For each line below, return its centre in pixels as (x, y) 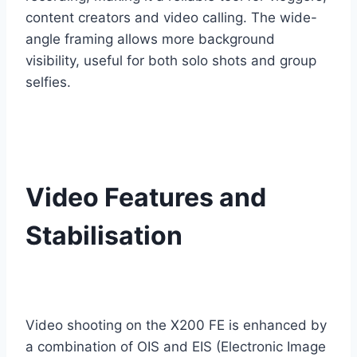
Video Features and (146, 197)
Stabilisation (104, 235)
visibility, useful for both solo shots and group (171, 60)
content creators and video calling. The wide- (171, 17)
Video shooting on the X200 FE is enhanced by (176, 325)
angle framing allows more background (150, 39)
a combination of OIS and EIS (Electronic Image (176, 346)
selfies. (48, 82)
